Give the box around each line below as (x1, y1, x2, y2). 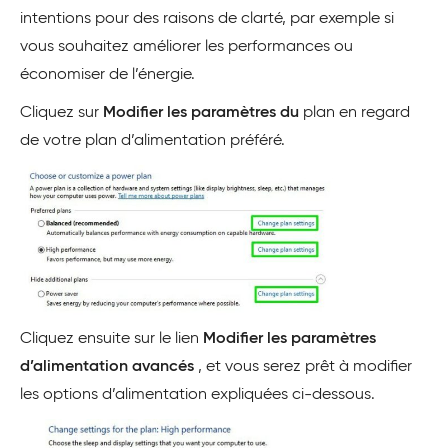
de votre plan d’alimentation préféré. (20, 132, 285, 149)
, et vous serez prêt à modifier (198, 359, 412, 376)
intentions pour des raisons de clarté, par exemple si (20, 10, 394, 27)
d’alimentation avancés (20, 359, 198, 376)
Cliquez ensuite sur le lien (20, 331, 203, 348)
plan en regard (299, 104, 410, 121)
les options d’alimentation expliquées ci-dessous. (20, 387, 375, 404)
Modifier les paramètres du (103, 104, 299, 121)
